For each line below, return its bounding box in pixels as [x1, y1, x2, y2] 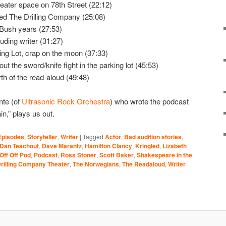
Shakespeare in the [137, 150, 192, 159]
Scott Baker [99, 150, 134, 159]
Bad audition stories [124, 132, 182, 141]
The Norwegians [73, 159, 119, 168]
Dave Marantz [42, 141, 82, 150]
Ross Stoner [61, 150, 96, 159]
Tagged [83, 132, 103, 141]
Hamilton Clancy [85, 141, 132, 150]
